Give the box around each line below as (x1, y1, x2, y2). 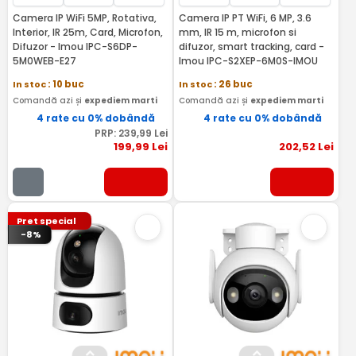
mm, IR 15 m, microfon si (178, 25, 296, 39)
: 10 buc (47, 78, 84, 91)
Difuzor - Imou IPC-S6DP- (12, 40, 137, 53)
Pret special (17, 215, 77, 227)
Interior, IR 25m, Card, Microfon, (12, 25, 163, 39)
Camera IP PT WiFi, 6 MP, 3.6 (178, 11, 311, 25)
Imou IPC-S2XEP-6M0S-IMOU (178, 54, 318, 68)
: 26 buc (213, 78, 253, 91)
